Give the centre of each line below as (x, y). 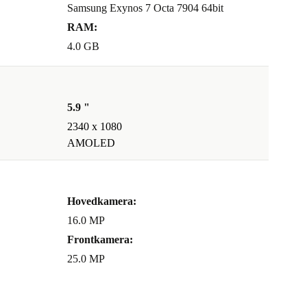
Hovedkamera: (102, 201)
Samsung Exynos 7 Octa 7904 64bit (145, 8)
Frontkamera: (100, 240)
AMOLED (91, 143)
